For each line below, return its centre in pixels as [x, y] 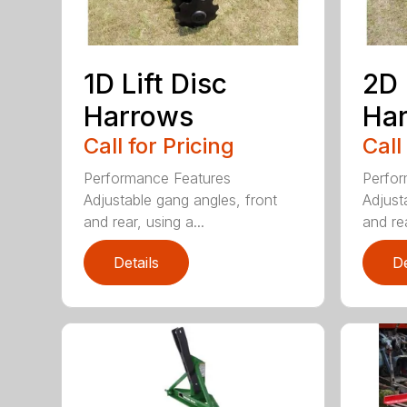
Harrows [139, 116]
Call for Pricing [159, 145]
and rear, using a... [144, 221]
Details [137, 262]
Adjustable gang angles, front [181, 199]
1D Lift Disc [156, 83]
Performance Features [158, 178]
